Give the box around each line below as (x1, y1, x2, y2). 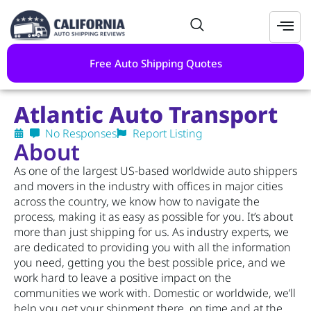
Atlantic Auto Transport (14, 99, 278, 130)
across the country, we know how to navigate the (14, 194, 260, 210)
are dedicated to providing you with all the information (14, 239, 291, 255)
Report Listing (132, 126, 203, 142)
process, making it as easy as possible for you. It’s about (14, 209, 293, 225)
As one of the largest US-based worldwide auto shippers (14, 163, 297, 179)
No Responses (45, 126, 117, 142)
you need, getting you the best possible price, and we (14, 255, 285, 271)
